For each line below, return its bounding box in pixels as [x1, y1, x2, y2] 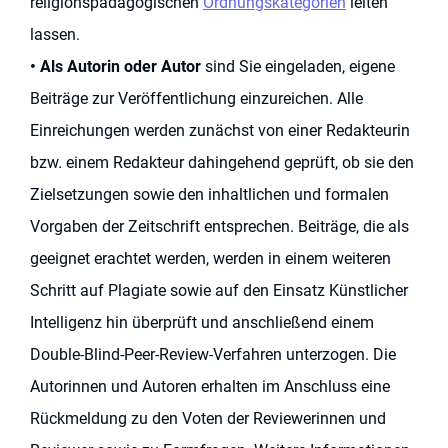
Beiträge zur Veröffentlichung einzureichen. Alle [30, 88, 363, 108]
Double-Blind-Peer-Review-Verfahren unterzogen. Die [30, 344, 396, 364]
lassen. [30, 24, 80, 44]
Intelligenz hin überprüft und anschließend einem [30, 312, 374, 332]
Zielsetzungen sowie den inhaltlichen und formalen [30, 184, 389, 204]
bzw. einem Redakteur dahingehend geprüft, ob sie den [30, 152, 414, 172]
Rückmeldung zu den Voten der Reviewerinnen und [30, 408, 386, 428]
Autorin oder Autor [67, 56, 201, 76]
